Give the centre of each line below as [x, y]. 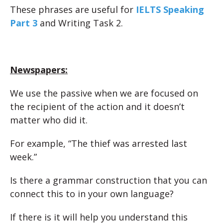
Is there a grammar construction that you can [109, 180]
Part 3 [24, 23]
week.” [23, 157]
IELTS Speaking [170, 9]
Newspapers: [39, 70]
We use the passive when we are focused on [104, 93]
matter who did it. [49, 120]
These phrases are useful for [73, 9]
